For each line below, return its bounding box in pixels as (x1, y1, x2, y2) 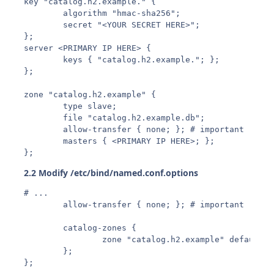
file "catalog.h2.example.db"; (24, 113, 206, 122)
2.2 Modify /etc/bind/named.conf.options (24, 166, 199, 179)
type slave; (24, 101, 117, 111)
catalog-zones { (24, 223, 137, 232)
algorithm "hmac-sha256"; (24, 8, 181, 18)
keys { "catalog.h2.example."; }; (24, 54, 220, 64)
